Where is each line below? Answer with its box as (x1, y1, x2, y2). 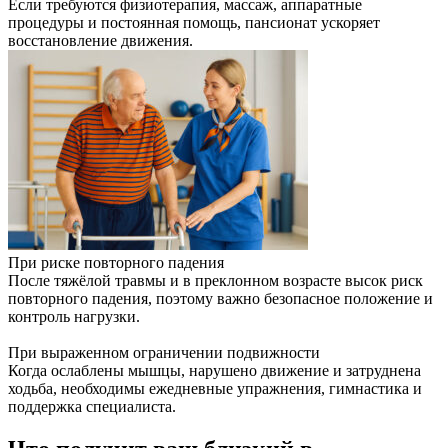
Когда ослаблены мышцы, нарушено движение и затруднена (8, 362, 421, 380)
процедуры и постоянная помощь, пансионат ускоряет (8, 14, 380, 32)
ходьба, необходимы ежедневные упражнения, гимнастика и (8, 380, 422, 398)
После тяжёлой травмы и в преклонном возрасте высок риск (8, 272, 423, 290)
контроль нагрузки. (8, 308, 140, 326)
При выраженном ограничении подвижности (8, 344, 320, 362)
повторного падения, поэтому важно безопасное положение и (8, 290, 433, 308)
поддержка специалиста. (8, 398, 176, 416)
